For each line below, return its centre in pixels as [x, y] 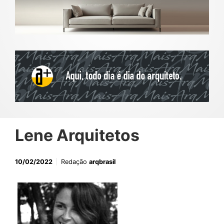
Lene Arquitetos [77, 135]
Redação [75, 162]
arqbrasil [102, 162]
